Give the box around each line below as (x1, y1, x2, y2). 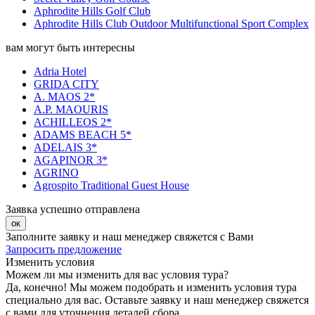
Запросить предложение (6, 243, 122, 256)
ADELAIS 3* (34, 141, 97, 154)
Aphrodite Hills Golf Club (34, 5, 150, 18)
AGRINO (34, 167, 79, 179)
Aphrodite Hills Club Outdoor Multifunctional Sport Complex (34, 18, 309, 30)
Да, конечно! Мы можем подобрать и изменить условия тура (6, 281, 297, 294)
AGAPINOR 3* (34, 154, 108, 167)
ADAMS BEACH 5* (34, 129, 131, 141)
